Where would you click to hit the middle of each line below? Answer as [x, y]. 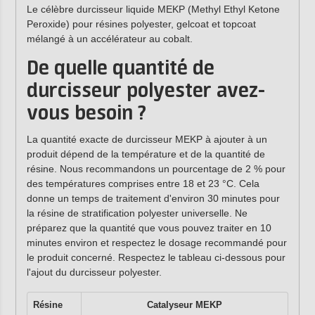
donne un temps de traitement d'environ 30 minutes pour [153, 199]
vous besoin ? [86, 114]
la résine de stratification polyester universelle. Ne [137, 213]
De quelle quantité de [120, 69]
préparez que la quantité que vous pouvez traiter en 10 [149, 228]
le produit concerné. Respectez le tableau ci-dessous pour [156, 258]
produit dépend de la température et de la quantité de [146, 154]
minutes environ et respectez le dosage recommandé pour [156, 243]
